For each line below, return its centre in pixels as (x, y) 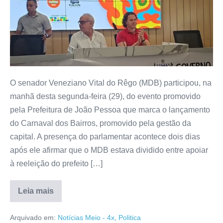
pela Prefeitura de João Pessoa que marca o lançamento (110, 110)
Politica (130, 218)
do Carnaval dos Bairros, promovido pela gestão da (101, 123)
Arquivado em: (33, 218)
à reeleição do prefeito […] (56, 164)
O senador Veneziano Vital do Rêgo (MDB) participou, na (111, 83)
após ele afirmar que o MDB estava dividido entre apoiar (109, 150)
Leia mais (36, 191)
